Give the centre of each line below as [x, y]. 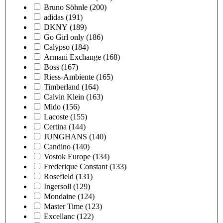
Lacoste [56, 116]
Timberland [62, 87]
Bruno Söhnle [66, 7]
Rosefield [59, 176]
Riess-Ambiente [69, 77]
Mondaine [60, 196]
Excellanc [59, 216]
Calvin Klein [64, 97]
